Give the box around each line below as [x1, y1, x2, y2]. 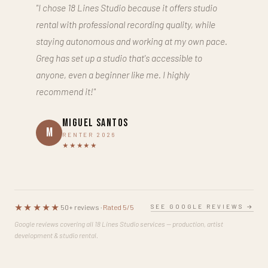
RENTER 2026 [62, 130, 116, 138]
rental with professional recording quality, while [36, 18, 215, 30]
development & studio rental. [14, 230, 98, 239]
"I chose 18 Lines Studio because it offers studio [36, 1, 217, 13]
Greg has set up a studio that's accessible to [36, 51, 202, 63]
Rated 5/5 [102, 203, 134, 212]
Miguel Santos [62, 116, 129, 129]
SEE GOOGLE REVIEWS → [150, 202, 254, 210]
